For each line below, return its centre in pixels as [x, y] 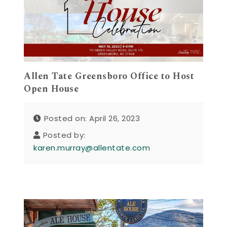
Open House [51, 89]
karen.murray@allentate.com [92, 147]
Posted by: [64, 135]
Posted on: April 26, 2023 [92, 118]
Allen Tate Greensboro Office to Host [109, 77]
